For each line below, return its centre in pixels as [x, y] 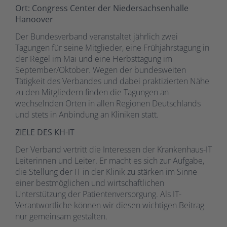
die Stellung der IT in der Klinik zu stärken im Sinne [106, 172]
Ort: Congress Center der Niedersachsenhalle [102, 8]
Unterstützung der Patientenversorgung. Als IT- [98, 194]
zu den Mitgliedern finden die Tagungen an [92, 92]
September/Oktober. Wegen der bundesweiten [101, 70]
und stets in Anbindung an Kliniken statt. [88, 115]
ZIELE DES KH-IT [45, 132]
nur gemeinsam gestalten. [61, 217]
